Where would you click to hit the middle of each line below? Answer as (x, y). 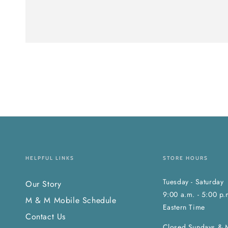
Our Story (44, 184)
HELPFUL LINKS (50, 158)
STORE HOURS (185, 158)
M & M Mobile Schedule (71, 200)
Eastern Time (184, 207)
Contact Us (46, 216)
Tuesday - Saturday (193, 181)
